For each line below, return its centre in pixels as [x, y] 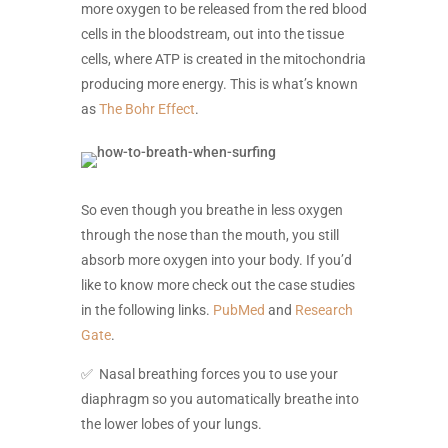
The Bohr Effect [146, 109]
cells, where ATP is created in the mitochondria [223, 59]
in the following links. [146, 310]
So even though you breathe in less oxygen [211, 210]
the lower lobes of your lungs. [171, 424]
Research [323, 310]
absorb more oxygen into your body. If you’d [216, 260]
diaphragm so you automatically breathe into [219, 399]
